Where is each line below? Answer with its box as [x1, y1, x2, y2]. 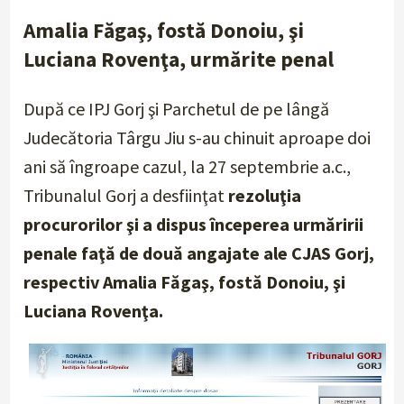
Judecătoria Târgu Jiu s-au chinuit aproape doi [23, 126, 372, 150]
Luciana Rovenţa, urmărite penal [23, 46, 335, 73]
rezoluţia [228, 184, 302, 207]
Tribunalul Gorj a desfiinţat [23, 184, 229, 207]
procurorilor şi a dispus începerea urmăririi [23, 213, 364, 236]
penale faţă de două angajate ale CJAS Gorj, [23, 242, 375, 265]
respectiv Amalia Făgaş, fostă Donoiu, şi [23, 271, 346, 294]
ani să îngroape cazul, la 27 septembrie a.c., [23, 155, 352, 179]
